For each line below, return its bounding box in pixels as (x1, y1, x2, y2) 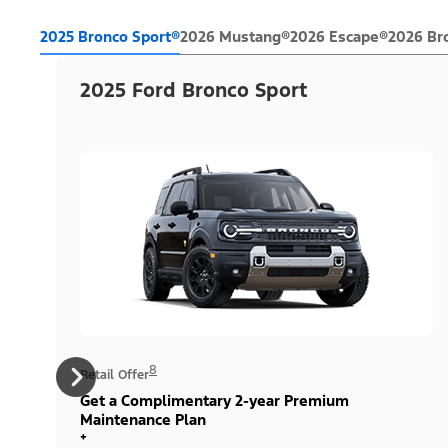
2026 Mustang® (180, 26, 290, 46)
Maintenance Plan (80, 409, 206, 429)
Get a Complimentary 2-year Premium (80, 390, 349, 410)
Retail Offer (80, 366, 149, 383)
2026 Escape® (290, 26, 388, 46)
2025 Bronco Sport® (40, 26, 180, 46)
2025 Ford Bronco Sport (80, 77, 308, 103)
